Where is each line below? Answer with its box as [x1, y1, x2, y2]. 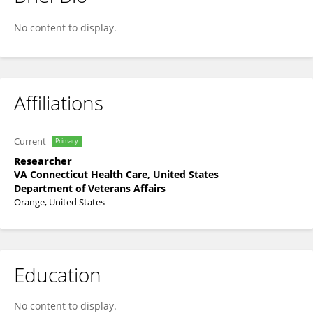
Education [14, 261, 101, 288]
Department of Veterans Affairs [14, 182, 166, 195]
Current [14, 135, 46, 147]
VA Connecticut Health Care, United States [14, 168, 219, 181]
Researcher [14, 154, 72, 168]
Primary [55, 136, 78, 145]
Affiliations [14, 89, 103, 116]
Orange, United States [14, 196, 105, 208]
